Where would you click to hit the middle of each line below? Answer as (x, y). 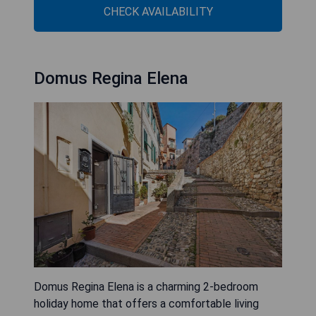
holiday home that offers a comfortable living (146, 304)
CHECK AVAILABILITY (158, 11)
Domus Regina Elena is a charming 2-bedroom (146, 287)
